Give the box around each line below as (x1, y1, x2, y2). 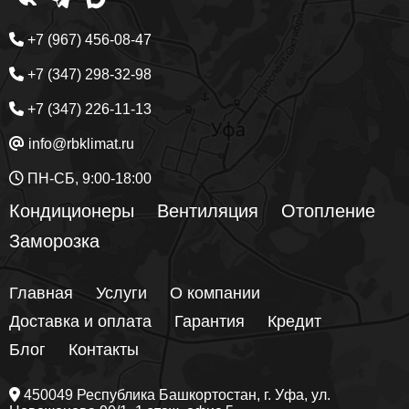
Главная (9, 284, 73, 303)
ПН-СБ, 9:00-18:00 (24, 171, 152, 187)
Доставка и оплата (9, 312, 152, 331)
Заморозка (9, 231, 100, 252)
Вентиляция (157, 201, 258, 222)
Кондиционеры (9, 201, 134, 222)
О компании (170, 284, 260, 303)
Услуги (96, 284, 147, 303)
